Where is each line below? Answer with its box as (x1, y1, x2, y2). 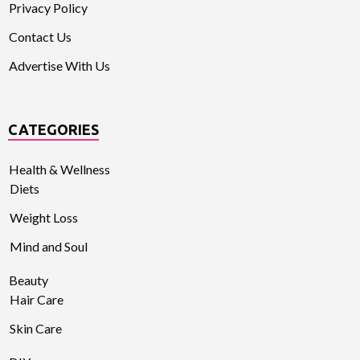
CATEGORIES (8, 121, 99, 138)
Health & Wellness (9, 162, 110, 178)
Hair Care (10, 292, 63, 308)
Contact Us (9, 29, 72, 45)
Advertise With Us (9, 58, 110, 74)
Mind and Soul (10, 239, 88, 255)
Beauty (9, 272, 48, 288)
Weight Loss (10, 210, 78, 226)
